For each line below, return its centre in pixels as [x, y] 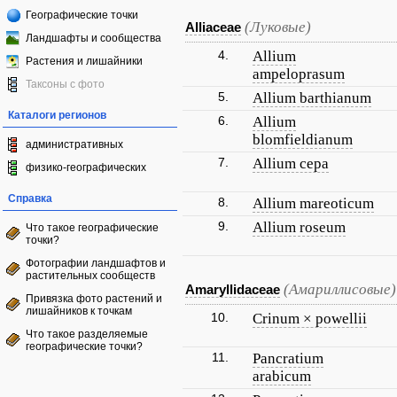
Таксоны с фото [65, 84]
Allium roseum [299, 227]
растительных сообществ [90, 276]
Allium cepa [291, 163]
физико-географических [86, 167]
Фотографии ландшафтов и [96, 263]
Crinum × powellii [310, 319]
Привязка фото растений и [94, 299]
